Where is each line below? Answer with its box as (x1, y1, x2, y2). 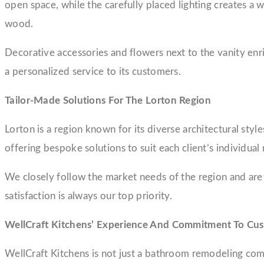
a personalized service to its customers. (5, 66, 181, 77)
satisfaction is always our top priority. (5, 190, 173, 201)
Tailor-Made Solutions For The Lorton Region (5, 95, 211, 105)
